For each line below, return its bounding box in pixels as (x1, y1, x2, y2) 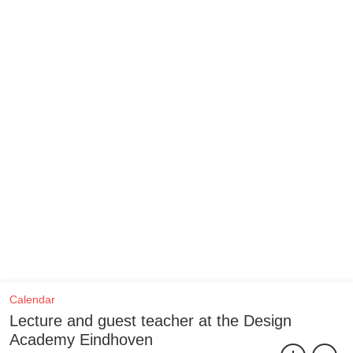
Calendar (9, 293, 55, 306)
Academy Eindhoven (9, 331, 153, 348)
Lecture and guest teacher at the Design (9, 312, 292, 329)
